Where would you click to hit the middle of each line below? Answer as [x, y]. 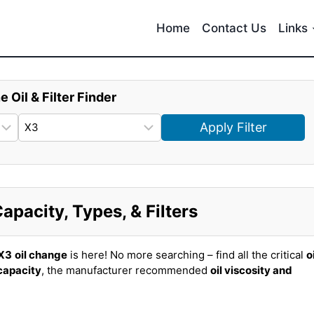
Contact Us [234, 28]
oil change [41, 255]
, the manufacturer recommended [126, 270]
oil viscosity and [251, 270]
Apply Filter [233, 127]
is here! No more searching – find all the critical [187, 255]
